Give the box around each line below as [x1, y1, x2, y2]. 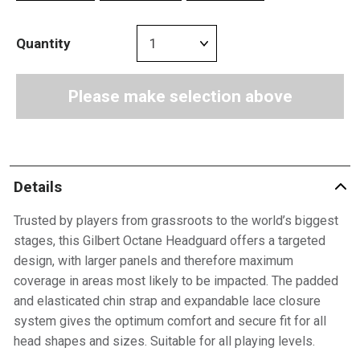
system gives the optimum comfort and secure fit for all [13, 313, 326, 329]
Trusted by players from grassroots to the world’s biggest [13, 213, 338, 228]
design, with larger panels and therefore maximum [13, 253, 293, 268]
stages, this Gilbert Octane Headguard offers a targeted [13, 233, 325, 248]
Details [13, 177, 62, 196]
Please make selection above [67, 87, 292, 106]
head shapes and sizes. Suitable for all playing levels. [13, 333, 315, 349]
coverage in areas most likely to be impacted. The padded [13, 273, 338, 288]
